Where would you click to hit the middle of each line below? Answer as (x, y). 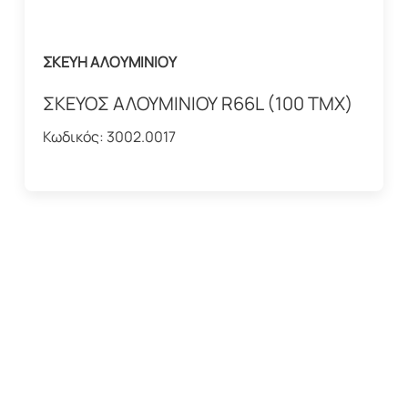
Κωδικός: (74, 137)
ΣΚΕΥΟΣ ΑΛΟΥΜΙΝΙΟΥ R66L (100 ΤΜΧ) (198, 104)
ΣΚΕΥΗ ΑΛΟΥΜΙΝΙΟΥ (109, 62)
